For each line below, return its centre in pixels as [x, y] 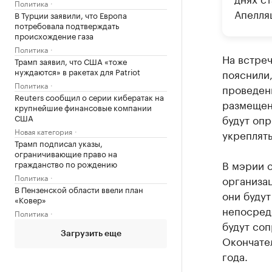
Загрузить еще [91, 233]
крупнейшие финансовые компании [83, 107]
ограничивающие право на [66, 153]
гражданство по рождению [66, 163]
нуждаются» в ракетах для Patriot [77, 71]
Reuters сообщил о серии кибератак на [89, 96]
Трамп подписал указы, [59, 142]
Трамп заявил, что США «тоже [71, 60]
